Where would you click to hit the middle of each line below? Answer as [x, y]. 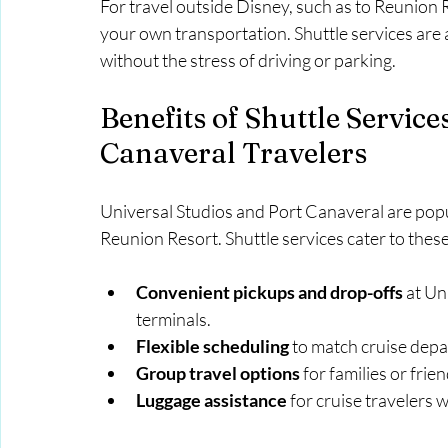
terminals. [173, 319]
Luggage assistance [211, 400]
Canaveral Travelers [233, 153]
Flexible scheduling [212, 346]
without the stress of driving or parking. [248, 60]
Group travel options [218, 373]
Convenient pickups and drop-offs [269, 292]
